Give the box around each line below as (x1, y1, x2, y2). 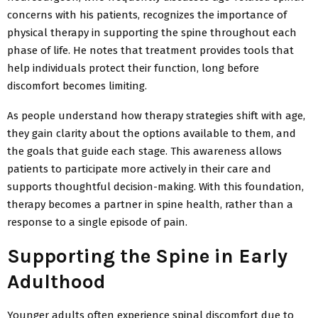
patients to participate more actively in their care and (7, 162, 271, 175)
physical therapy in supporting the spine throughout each (7, 26, 297, 39)
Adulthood (7, 269, 106, 293)
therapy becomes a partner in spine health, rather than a (7, 197, 293, 211)
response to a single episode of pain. (7, 215, 187, 229)
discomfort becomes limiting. (7, 79, 147, 92)
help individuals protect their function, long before (7, 61, 259, 75)
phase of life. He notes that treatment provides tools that (7, 43, 294, 57)
